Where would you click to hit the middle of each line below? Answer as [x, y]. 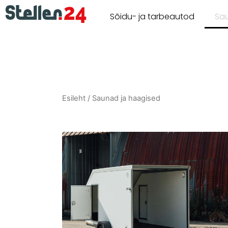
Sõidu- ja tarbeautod [152, 17]
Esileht [74, 98]
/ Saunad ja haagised [123, 98]
